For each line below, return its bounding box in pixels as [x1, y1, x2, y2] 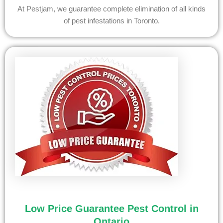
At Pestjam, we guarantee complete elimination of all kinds [17, 5, 206, 13]
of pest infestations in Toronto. [63, 17, 160, 25]
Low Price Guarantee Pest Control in [24, 203, 199, 215]
